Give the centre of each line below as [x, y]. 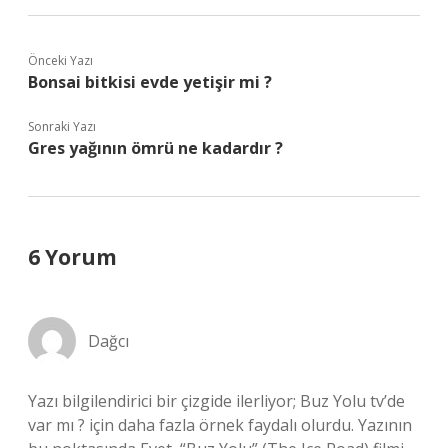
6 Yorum [72, 257]
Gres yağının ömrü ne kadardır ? [155, 148]
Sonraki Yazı [62, 126]
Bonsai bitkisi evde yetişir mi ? [150, 82]
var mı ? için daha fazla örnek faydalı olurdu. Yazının [220, 425]
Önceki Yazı [60, 60]
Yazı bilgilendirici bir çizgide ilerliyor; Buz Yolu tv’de [216, 401]
